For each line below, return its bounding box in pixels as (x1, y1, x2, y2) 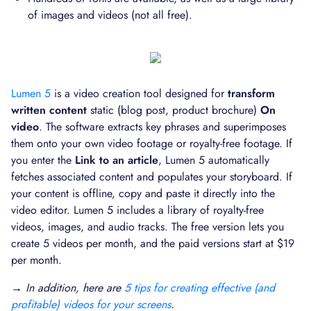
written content (11, 102, 87, 118)
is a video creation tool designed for (51, 85, 228, 101)
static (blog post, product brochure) (87, 102, 260, 118)
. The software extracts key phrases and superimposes (39, 119, 286, 135)
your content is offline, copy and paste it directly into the (11, 185, 275, 201)
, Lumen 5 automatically (158, 152, 269, 168)
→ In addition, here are (11, 280, 124, 296)
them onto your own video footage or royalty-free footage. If (11, 135, 292, 151)
